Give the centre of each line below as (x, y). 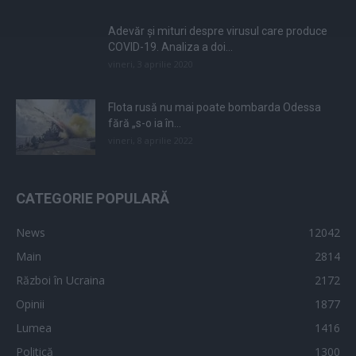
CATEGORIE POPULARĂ (93, 198)
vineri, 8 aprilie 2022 (151, 140)
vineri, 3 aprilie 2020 (151, 64)
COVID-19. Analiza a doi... (170, 46)
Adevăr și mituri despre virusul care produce (218, 31)
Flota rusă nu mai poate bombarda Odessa (215, 107)
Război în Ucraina (60, 280)
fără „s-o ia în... (145, 123)
